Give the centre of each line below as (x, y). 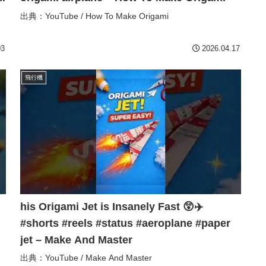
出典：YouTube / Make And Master (86, 257)
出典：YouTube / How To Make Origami (94, 16)
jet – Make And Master (76, 240)
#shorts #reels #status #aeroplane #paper (125, 223)
